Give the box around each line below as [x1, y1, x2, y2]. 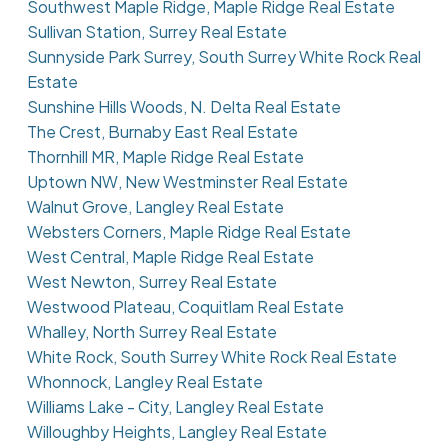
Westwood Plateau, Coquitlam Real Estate [26, 296, 344, 318]
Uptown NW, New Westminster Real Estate [26, 171, 348, 193]
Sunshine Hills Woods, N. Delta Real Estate [26, 96, 341, 118]
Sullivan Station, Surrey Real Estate [26, 21, 287, 43]
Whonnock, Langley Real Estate [26, 371, 263, 393]
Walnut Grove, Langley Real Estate [26, 196, 284, 218]
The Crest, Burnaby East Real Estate [26, 121, 298, 143]
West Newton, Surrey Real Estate [26, 271, 277, 293]
